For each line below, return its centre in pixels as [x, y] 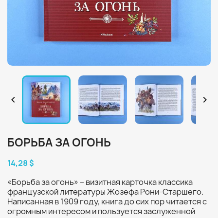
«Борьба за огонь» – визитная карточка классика [100, 182]
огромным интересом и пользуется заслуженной [101, 211]
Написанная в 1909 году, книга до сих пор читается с [107, 201]
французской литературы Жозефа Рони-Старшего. [105, 192]
